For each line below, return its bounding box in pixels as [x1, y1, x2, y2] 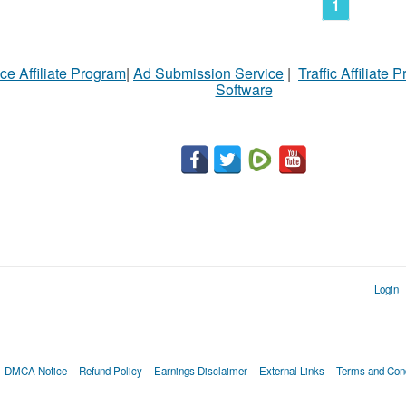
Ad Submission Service [133, 62, 284, 83]
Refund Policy [78, 362, 142, 378]
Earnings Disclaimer [153, 362, 247, 378]
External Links [258, 362, 324, 378]
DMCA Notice [4, 362, 67, 378]
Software [215, 78, 273, 100]
